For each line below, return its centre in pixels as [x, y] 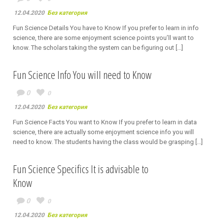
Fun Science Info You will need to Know [82, 74]
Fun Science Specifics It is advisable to [81, 169]
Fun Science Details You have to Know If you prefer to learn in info [106, 28]
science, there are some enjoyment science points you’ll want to [103, 38]
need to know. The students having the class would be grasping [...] [108, 142]
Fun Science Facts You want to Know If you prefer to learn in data [105, 122]
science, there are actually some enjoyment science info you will [103, 132]
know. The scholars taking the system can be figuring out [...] [98, 48]
